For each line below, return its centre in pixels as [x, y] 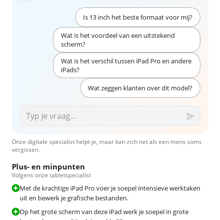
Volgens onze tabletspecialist [51, 175]
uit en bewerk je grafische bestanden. [74, 198]
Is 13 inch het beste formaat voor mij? [137, 17]
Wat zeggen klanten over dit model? [140, 88]
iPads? [70, 69]
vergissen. [26, 149]
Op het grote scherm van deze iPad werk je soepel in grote [104, 211]
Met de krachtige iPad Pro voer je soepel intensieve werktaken [110, 188]
